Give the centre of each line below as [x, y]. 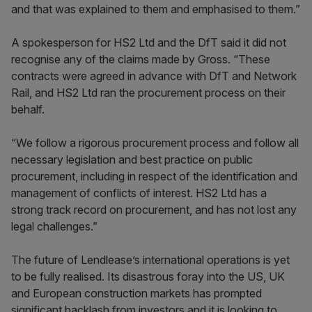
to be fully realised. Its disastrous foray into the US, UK [148, 277]
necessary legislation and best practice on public [132, 160]
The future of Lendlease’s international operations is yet [150, 260]
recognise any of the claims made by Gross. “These [141, 60]
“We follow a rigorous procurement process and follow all [155, 143]
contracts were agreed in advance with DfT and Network [154, 76]
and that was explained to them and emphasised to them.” [156, 9]
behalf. [28, 110]
